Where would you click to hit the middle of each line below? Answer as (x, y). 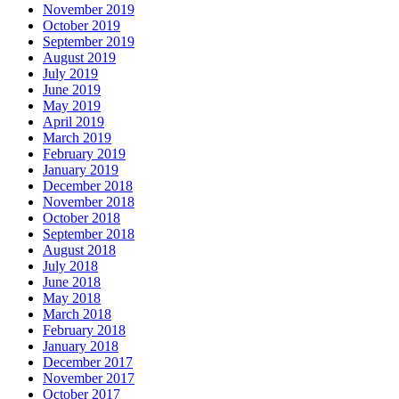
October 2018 (81, 218)
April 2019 (73, 122)
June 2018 (72, 282)
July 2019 (70, 74)
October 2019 (81, 26)
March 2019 (77, 138)
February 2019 (84, 154)
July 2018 (70, 266)
